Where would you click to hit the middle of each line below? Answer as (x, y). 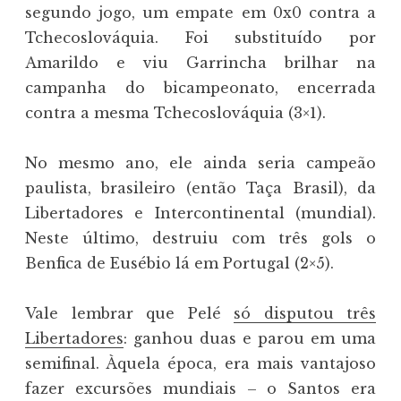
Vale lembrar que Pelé (129, 314)
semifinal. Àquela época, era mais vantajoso (200, 364)
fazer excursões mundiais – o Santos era (200, 389)
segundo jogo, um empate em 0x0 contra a (200, 13)
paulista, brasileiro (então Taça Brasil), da (200, 188)
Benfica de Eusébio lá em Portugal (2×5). (179, 264)
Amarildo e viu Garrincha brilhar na (200, 63)
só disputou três (305, 314)
